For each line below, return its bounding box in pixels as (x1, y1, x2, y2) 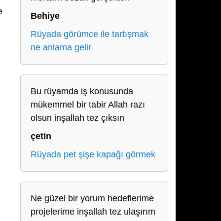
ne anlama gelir (31, 42, 91, 52)
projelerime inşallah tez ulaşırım (31, 207, 155, 217)
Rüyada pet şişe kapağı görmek (31, 149, 155, 159)
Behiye (31, 11, 60, 21)
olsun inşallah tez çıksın (31, 113, 124, 123)
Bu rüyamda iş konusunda (31, 86, 133, 96)
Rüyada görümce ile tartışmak (31, 29, 148, 39)
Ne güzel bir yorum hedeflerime (31, 193, 154, 203)
